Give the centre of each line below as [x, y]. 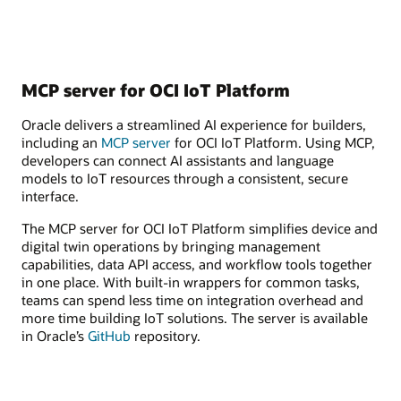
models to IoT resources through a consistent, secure [185, 178]
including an [61, 142]
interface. [50, 196]
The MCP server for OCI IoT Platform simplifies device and [200, 228]
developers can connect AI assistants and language [178, 160]
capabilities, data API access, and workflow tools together [197, 264]
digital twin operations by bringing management [171, 246]
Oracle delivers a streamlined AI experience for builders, [194, 124]
